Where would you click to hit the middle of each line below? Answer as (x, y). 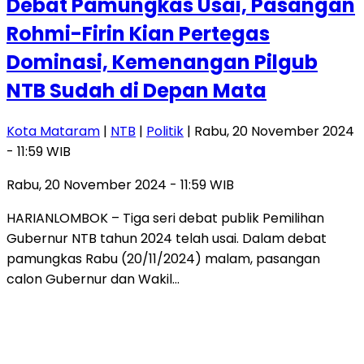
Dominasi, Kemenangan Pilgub (162, 62)
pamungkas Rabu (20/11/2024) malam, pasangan (163, 258)
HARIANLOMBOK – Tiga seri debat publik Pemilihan (165, 218)
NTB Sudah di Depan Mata (136, 90)
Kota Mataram (53, 131)
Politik (165, 131)
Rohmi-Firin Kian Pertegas (138, 33)
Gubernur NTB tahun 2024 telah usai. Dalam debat (167, 238)
